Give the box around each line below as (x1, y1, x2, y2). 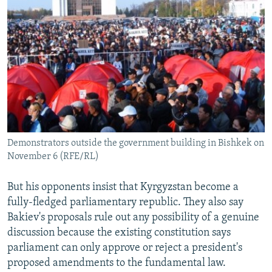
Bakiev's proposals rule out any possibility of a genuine (7, 212, 259, 224)
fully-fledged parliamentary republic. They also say (7, 197, 243, 209)
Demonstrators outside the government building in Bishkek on (7, 138, 264, 149)
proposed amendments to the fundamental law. (7, 257, 226, 270)
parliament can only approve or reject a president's (7, 242, 242, 254)
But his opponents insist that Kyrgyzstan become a (7, 182, 239, 194)
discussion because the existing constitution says (7, 227, 231, 239)
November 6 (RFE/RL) (7, 152, 99, 162)
